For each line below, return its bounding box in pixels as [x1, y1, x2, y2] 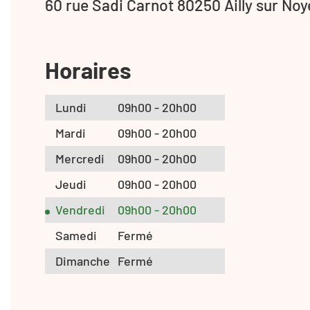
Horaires [45, 55, 131, 84]
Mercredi [55, 150, 104, 166]
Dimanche [55, 253, 110, 268]
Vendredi [55, 201, 105, 217]
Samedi [55, 227, 97, 243]
